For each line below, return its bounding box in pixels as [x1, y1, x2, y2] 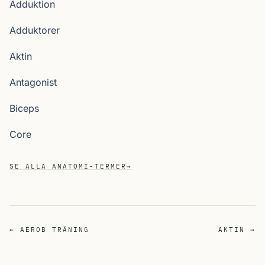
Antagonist [9, 76, 57, 88]
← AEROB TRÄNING [9, 225, 89, 234]
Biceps [9, 102, 39, 114]
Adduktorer [9, 24, 60, 36]
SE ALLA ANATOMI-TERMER [9, 162, 127, 170]
